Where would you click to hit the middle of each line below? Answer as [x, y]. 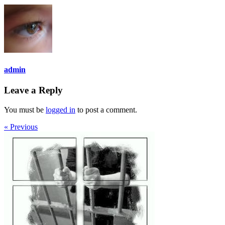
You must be [25, 110]
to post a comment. [106, 110]
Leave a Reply [33, 90]
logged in [61, 110]
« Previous [21, 127]
